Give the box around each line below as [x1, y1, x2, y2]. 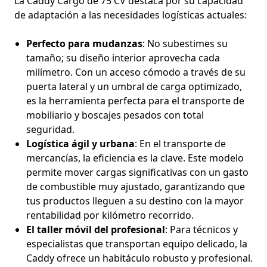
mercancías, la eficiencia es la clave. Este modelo [26, 151, 244, 164]
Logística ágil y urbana [26, 136, 135, 150]
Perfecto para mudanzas [26, 36, 142, 50]
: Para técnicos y [165, 222, 238, 236]
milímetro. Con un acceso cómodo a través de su [26, 65, 246, 79]
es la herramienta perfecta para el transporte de [26, 94, 244, 107]
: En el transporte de [135, 136, 226, 150]
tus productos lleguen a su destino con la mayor [26, 194, 244, 207]
